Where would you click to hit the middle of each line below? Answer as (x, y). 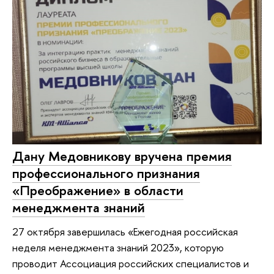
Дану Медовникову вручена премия (122, 156)
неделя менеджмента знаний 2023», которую (118, 248)
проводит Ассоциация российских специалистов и (131, 264)
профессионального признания (106, 173)
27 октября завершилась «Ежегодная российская (125, 232)
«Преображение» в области (98, 190)
